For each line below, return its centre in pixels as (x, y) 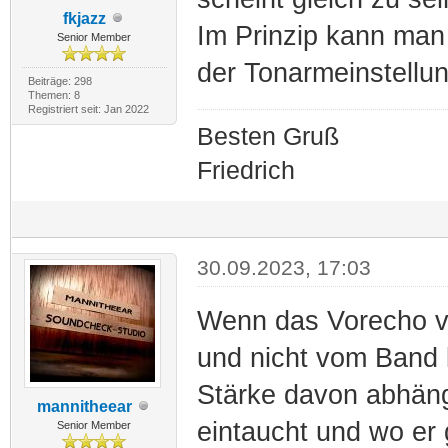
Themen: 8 (53, 94)
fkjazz (84, 18)
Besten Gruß (267, 136)
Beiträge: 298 (59, 80)
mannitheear (84, 406)
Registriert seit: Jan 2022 (88, 108)
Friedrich (245, 170)
